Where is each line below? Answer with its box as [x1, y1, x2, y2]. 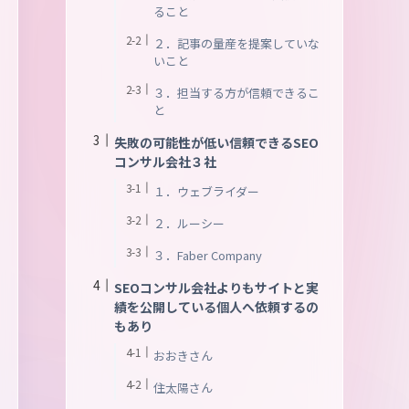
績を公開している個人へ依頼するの [114, 298, 319, 316]
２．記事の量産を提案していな [153, 35, 320, 52]
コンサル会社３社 [114, 152, 216, 171]
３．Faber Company [153, 246, 263, 264]
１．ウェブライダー [153, 183, 260, 200]
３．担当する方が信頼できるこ [153, 84, 320, 101]
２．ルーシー [153, 215, 225, 232]
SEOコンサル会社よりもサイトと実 [114, 278, 319, 297]
